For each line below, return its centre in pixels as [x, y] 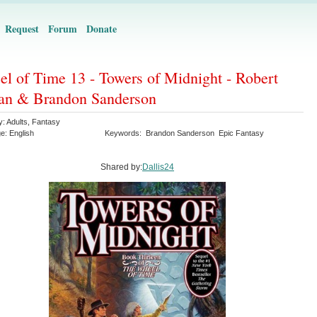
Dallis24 [158, 167]
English [22, 133]
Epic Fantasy [241, 133]
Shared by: [121, 167]
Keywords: [125, 133]
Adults [17, 122]
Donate [102, 29]
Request [22, 29]
